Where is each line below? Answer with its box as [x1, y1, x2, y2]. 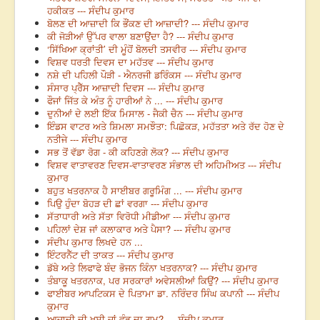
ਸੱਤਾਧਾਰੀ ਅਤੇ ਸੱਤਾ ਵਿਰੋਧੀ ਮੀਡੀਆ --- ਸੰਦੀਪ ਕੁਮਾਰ [47, 209, 230, 224]
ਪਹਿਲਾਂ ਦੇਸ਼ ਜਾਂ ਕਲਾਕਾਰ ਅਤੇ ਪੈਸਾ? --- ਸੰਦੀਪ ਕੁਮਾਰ [47, 222, 231, 236]
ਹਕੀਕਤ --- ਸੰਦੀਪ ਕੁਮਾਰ [47, 4, 134, 18]
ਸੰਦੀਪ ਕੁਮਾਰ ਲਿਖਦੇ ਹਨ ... [47, 235, 143, 249]
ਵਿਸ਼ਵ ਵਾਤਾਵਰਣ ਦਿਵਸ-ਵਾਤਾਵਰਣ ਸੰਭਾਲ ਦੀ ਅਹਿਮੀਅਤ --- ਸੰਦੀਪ [47, 158, 281, 172]
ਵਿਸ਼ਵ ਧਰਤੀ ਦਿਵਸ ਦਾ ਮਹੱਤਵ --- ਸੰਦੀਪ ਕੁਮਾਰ [47, 55, 214, 69]
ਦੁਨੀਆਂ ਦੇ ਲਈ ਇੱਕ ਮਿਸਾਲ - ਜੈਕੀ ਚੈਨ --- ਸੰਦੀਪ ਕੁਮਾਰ [47, 106, 243, 121]
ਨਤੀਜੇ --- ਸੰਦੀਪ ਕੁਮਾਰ [47, 132, 127, 146]
